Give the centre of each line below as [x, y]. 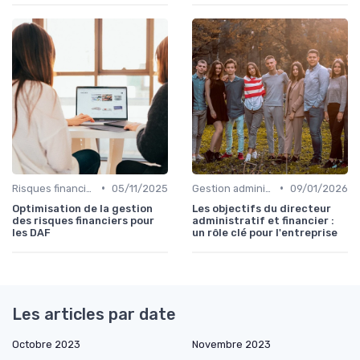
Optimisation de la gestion [82, 208]
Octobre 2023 [46, 344]
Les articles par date [94, 314]
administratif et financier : [263, 220]
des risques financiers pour [83, 220]
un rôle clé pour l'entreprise [265, 232]
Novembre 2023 [231, 344]
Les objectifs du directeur [262, 208]
